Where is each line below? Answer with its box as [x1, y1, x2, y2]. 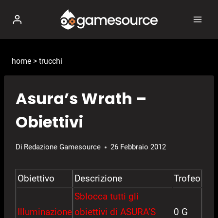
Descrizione [74, 173, 122, 184]
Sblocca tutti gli [74, 191, 139, 202]
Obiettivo [18, 173, 54, 184]
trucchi [39, 56, 62, 66]
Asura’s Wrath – [16, 88, 146, 110]
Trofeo [174, 173, 200, 184]
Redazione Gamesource [24, 143, 101, 152]
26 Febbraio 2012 [110, 143, 166, 152]
